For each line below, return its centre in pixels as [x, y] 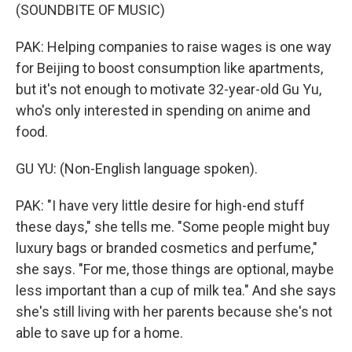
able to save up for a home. [99, 333]
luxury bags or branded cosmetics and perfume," [167, 248]
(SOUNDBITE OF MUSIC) [90, 10]
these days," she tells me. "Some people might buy [173, 227]
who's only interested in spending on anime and [163, 110]
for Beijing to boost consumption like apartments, [169, 68]
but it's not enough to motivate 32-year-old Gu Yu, [169, 89]
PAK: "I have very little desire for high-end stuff [160, 205]
